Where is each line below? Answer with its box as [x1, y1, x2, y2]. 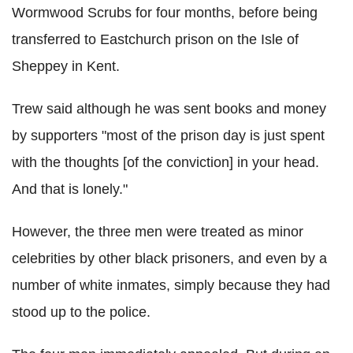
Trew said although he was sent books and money [12, 100, 326, 117]
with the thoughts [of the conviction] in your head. [12, 154, 319, 170]
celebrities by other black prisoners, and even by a [12, 250, 327, 266]
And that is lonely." [12, 180, 128, 197]
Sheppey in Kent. [12, 58, 120, 74]
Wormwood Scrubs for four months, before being [12, 4, 318, 20]
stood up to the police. [12, 303, 150, 320]
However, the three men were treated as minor [12, 223, 303, 240]
